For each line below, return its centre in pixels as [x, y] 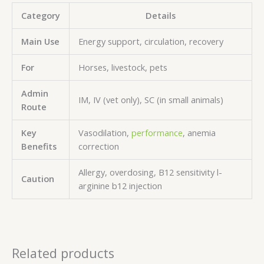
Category [41, 16]
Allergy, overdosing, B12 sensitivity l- [150, 172]
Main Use [40, 42]
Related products [63, 253]
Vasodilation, [105, 133]
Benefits [39, 146]
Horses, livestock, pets [123, 67]
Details [161, 16]
